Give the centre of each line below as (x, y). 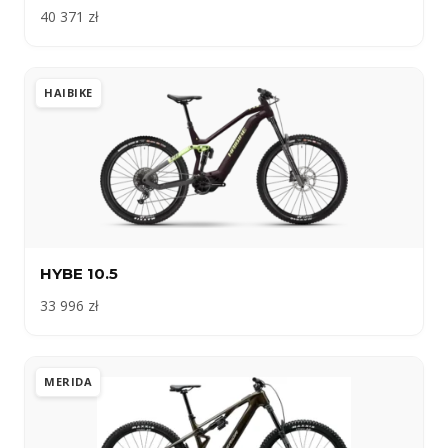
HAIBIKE (68, 93)
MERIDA (68, 382)
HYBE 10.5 (79, 274)
